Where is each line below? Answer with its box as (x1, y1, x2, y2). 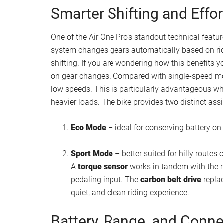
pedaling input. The (71, 174, 140, 184)
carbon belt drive (140, 174, 201, 184)
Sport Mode (71, 148, 113, 158)
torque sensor (78, 161, 128, 171)
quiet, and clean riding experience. (71, 187, 189, 197)
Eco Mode (71, 122, 106, 132)
